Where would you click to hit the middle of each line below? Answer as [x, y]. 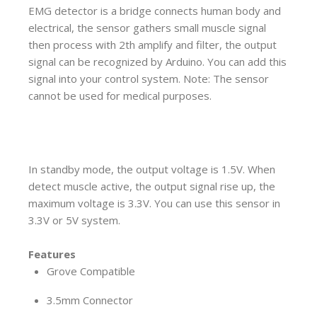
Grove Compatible [91, 271]
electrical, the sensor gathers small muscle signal [147, 27]
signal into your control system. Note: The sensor [149, 78]
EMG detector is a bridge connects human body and [155, 10]
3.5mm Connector [90, 300]
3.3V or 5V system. [74, 220]
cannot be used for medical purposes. [120, 95]
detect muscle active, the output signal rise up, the [152, 186]
